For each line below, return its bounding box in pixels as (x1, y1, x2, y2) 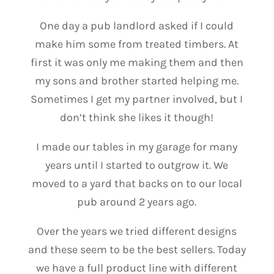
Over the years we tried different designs (37, 224, 237, 238)
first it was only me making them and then (30, 56, 243, 69)
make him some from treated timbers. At (35, 37, 239, 51)
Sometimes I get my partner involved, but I (31, 92, 243, 106)
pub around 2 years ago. (77, 195, 197, 209)
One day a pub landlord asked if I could (40, 19, 234, 32)
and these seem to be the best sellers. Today (28, 243, 246, 256)
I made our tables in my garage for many (36, 140, 238, 154)
